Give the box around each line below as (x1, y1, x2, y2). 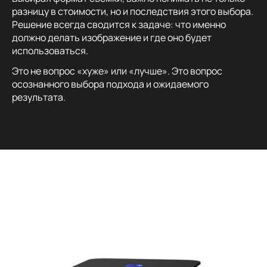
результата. (12, 91, 66, 104)
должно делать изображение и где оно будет (12, 31, 212, 45)
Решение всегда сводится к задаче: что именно (12, 18, 226, 32)
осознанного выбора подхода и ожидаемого (12, 77, 209, 91)
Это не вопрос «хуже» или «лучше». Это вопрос (12, 64, 222, 78)
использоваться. (12, 44, 88, 58)
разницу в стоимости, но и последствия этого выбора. (12, 5, 253, 18)
